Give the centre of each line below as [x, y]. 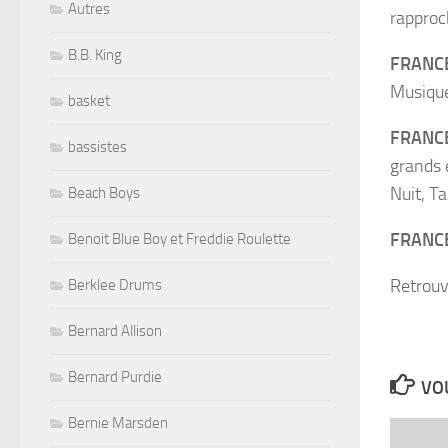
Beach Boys [104, 193]
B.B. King [95, 55]
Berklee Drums [115, 285]
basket [89, 101]
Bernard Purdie [115, 377]
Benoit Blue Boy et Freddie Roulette [179, 239]
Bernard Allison [115, 331]
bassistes [97, 147]
